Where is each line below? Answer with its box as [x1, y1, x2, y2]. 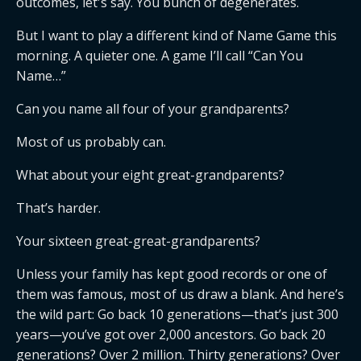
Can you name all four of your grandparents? [16, 100, 289, 118]
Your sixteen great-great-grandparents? [16, 232, 260, 250]
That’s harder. [16, 199, 101, 217]
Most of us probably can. [16, 133, 166, 151]
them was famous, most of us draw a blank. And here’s [16, 285, 344, 303]
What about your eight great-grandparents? [16, 166, 284, 184]
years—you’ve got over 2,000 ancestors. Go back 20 [16, 326, 326, 343]
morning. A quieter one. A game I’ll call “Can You [16, 47, 303, 64]
